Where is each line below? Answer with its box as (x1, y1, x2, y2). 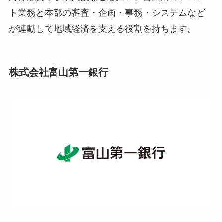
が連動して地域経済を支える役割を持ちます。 (8, 24, 196, 34)
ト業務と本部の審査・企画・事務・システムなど (8, 8, 205, 18)
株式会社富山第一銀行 (8, 67, 108, 78)
